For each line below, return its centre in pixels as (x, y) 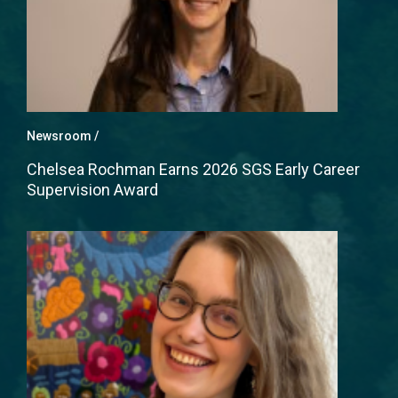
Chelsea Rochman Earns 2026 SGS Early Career (193, 170)
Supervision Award (92, 190)
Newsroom (59, 136)
